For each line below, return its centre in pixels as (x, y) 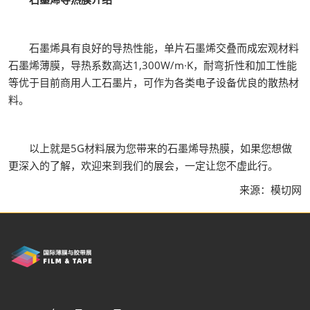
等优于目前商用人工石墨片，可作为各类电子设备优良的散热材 (154, 82)
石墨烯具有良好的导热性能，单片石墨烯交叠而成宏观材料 (154, 48)
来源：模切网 (260, 190)
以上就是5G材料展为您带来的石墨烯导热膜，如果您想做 (150, 148)
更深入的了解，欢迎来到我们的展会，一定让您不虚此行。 (143, 165)
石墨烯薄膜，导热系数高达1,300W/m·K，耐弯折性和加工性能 (153, 65)
